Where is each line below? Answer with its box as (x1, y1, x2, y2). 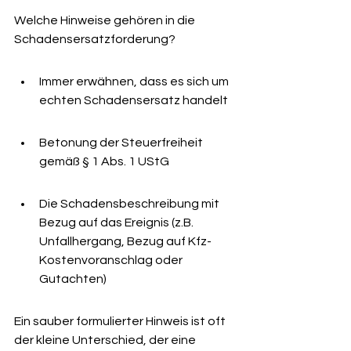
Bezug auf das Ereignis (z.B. (39, 216, 196, 229)
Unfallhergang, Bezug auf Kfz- (39, 235, 212, 248)
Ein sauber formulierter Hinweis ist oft (14, 315, 228, 327)
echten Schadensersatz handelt (39, 94, 228, 107)
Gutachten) (39, 273, 107, 285)
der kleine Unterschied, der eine (14, 334, 198, 346)
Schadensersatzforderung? (14, 33, 175, 45)
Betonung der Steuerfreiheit (39, 136, 205, 149)
